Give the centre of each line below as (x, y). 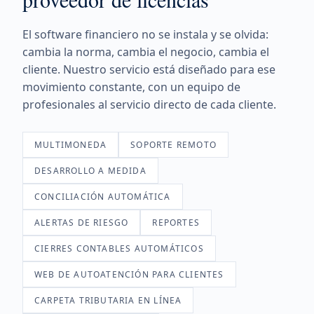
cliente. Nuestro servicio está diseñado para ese (149, 69)
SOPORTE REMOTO (174, 145)
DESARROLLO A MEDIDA (90, 171)
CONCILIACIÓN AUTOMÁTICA (103, 197)
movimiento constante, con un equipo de (131, 87)
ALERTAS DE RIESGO (82, 223)
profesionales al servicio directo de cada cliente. (149, 104)
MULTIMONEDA (71, 145)
